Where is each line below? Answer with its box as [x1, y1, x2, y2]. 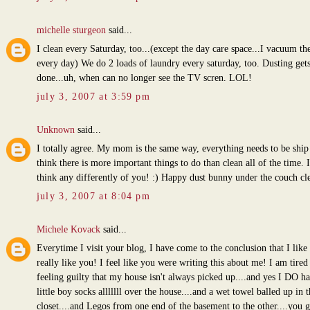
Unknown [36, 124, 75, 135]
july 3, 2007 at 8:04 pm [36, 191, 150, 202]
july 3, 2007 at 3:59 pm [36, 91, 150, 102]
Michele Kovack [36, 224, 100, 235]
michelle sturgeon [36, 24, 106, 35]
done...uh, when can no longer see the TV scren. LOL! [36, 73, 252, 84]
